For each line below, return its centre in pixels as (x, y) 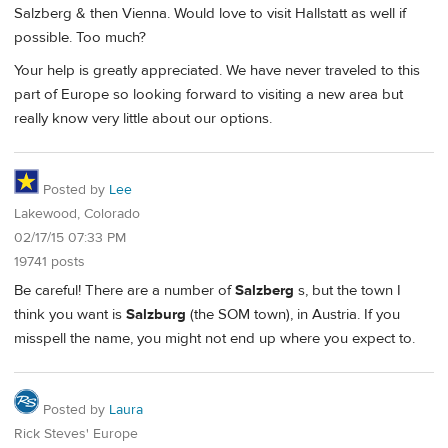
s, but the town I (347, 290)
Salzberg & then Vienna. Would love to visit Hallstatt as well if (210, 14)
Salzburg (156, 314)
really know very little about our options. (143, 119)
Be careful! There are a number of (124, 290)
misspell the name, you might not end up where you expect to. (214, 338)
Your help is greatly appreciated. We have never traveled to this (217, 71)
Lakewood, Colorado (77, 214)
